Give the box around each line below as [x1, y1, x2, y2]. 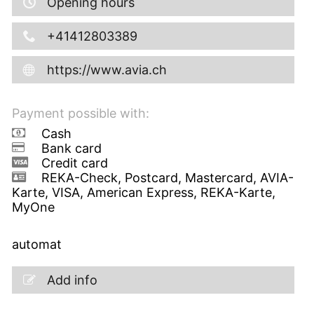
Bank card [41, 140, 102, 156]
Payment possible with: [11, 105, 149, 121]
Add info [46, 272, 97, 287]
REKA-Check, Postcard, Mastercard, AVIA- [41, 170, 294, 185]
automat [11, 236, 62, 252]
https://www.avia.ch [46, 62, 167, 77]
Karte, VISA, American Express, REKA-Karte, [11, 184, 275, 200]
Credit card [41, 155, 108, 170]
